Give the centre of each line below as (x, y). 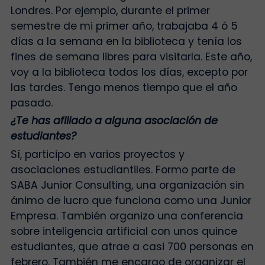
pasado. (34, 103)
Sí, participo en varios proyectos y (97, 154)
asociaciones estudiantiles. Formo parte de (123, 169)
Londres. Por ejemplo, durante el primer (110, 10)
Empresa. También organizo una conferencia (127, 216)
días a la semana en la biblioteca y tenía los (126, 41)
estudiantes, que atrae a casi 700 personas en (132, 246)
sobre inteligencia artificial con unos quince (124, 231)
